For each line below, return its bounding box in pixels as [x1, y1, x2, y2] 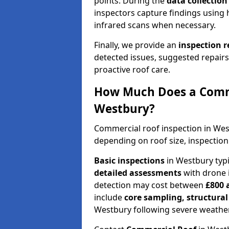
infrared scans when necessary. [94, 19, 216, 31]
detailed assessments [94, 167, 181, 178]
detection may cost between [94, 179, 205, 191]
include [94, 191, 124, 203]
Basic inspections [94, 154, 165, 166]
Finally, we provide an [94, 39, 178, 51]
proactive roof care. [94, 63, 170, 75]
